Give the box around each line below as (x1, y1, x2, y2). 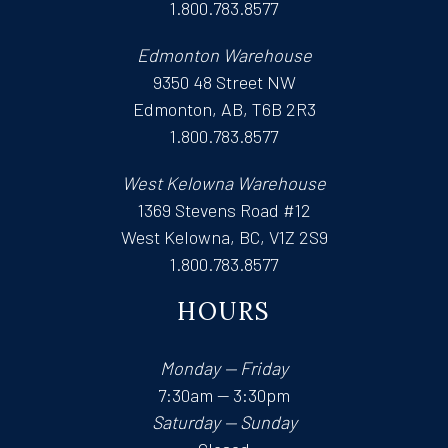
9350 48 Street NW (152, 70, 296, 93)
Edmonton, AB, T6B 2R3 (132, 97, 316, 120)
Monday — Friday (160, 356, 288, 379)
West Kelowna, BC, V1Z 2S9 (120, 225, 328, 248)
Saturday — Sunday (151, 410, 297, 433)
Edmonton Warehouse (136, 43, 312, 66)
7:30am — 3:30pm (158, 383, 290, 406)
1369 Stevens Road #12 (137, 198, 311, 221)
